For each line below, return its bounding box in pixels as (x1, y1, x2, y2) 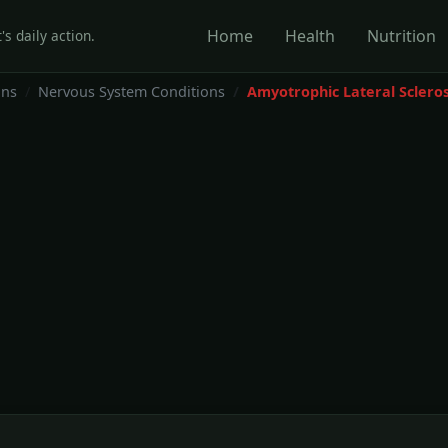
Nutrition (367, 25, 437, 47)
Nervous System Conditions (38, 82, 225, 101)
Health (285, 25, 336, 47)
